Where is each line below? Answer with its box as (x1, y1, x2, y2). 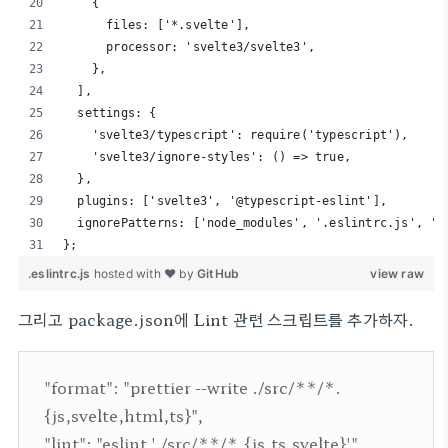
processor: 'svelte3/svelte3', (63, 40, 315, 54)
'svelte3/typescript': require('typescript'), (63, 128, 409, 142)
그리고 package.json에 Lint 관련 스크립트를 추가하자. (18, 307, 415, 331)
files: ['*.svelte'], (63, 18, 251, 32)
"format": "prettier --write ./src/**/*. (44, 375, 341, 399)
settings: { (63, 106, 157, 120)
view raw (370, 266, 424, 281)
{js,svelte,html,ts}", (44, 403, 203, 427)
